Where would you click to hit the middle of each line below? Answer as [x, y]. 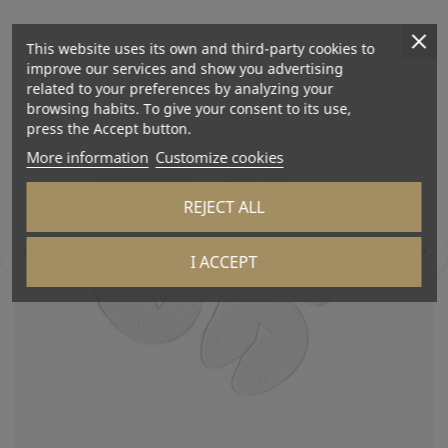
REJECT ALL [224, 206]
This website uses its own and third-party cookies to [200, 48]
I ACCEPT [224, 261]
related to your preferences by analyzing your [180, 88]
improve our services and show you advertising [185, 68]
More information [87, 156]
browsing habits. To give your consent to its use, [189, 108]
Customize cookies [219, 156]
